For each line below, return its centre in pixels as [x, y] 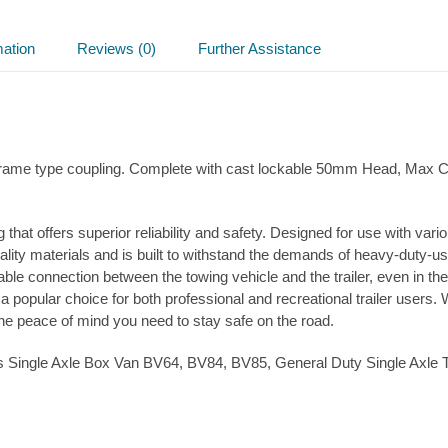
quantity [198, 45]
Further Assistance [259, 48]
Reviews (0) [116, 48]
